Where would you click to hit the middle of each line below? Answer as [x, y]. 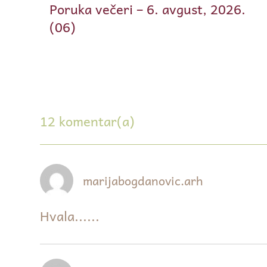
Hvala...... [70, 216]
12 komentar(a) [88, 121]
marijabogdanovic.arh [143, 181]
